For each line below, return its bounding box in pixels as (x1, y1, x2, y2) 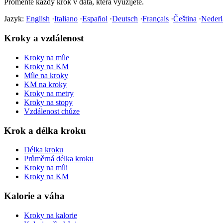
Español (82, 14, 108, 23)
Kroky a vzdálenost (4, 33, 84, 44)
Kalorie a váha (4, 191, 65, 202)
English (26, 14, 50, 23)
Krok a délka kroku (4, 125, 86, 136)
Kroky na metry (24, 89, 74, 98)
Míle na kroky (24, 71, 68, 80)
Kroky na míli (24, 163, 68, 172)
